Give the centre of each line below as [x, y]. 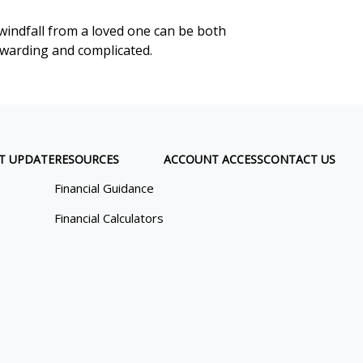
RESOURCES [87, 160]
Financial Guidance [105, 188]
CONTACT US [300, 160]
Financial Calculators [109, 218]
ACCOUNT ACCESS [214, 160]
